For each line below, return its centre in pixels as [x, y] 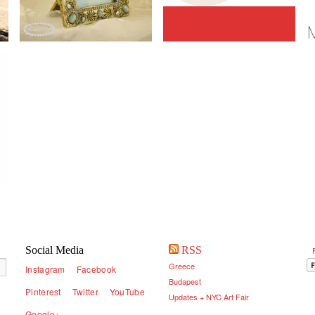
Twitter [85, 291]
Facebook [96, 269]
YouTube [127, 291]
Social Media [54, 250]
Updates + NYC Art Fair [209, 297]
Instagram [45, 269]
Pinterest [43, 291]
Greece [182, 266]
